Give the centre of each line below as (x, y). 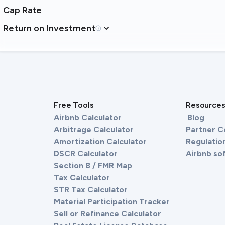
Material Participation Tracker (112, 202)
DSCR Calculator (86, 153)
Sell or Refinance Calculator (107, 214)
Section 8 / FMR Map (93, 165)
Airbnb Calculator (88, 117)
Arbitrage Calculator (94, 129)
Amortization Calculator (100, 141)
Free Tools (74, 105)
